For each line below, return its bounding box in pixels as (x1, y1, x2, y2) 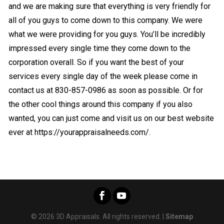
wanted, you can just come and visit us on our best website (8, 113, 214, 123)
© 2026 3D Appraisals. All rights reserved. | (30, 212, 165, 220)
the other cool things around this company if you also (8, 99, 192, 109)
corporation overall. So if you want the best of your (8, 57, 184, 67)
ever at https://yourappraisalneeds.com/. (8, 127, 150, 137)
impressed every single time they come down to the (8, 43, 190, 53)
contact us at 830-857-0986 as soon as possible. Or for (8, 85, 203, 95)
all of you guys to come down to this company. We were (8, 15, 202, 25)
